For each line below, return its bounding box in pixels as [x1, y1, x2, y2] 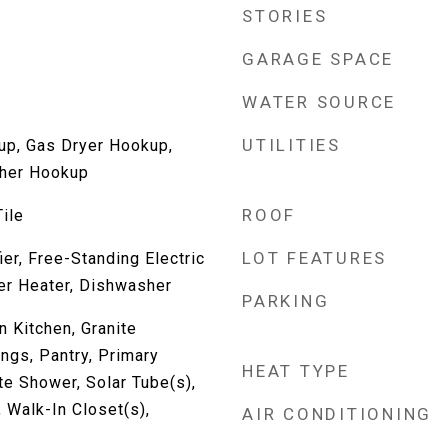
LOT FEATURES [242, 248, 387, 268]
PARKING [242, 291, 330, 311]
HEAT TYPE [242, 361, 350, 381]
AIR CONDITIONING [242, 404, 432, 424]
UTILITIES [242, 135, 341, 155]
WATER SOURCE [242, 92, 396, 112]
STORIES [242, 6, 328, 26]
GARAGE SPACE [242, 49, 394, 69]
